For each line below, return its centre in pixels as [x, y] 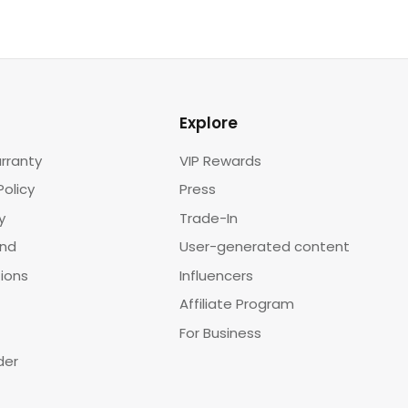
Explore [209, 122]
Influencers [217, 275]
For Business [221, 332]
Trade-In [209, 218]
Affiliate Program [237, 304]
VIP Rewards [221, 160]
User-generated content [265, 247]
